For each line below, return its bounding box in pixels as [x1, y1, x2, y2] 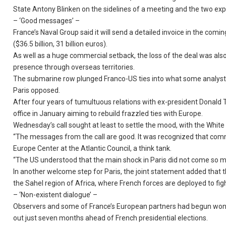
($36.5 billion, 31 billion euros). [13, 40, 108, 48]
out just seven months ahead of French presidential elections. [13, 214, 208, 222]
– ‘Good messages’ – [13, 17, 80, 25]
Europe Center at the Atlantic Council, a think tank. [13, 144, 172, 152]
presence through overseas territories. [13, 63, 135, 71]
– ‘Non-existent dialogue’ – [13, 191, 98, 199]
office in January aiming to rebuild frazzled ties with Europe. [13, 109, 203, 118]
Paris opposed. [13, 86, 61, 94]
